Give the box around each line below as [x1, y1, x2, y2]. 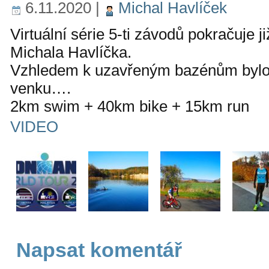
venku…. [10, 79, 71, 97]
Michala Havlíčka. [10, 43, 131, 61]
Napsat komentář [16, 238, 182, 261]
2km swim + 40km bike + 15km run [10, 97, 249, 115]
